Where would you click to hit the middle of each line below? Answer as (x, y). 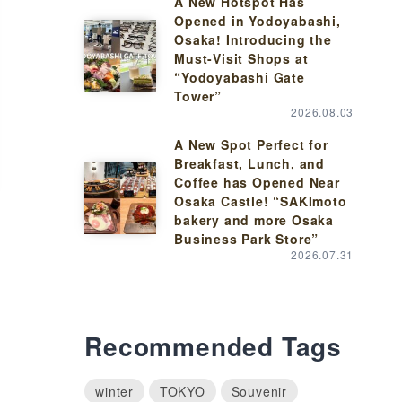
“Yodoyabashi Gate (240, 77)
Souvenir (259, 391)
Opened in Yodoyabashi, (258, 21)
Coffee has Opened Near (257, 182)
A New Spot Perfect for (251, 144)
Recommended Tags (214, 346)
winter (115, 391)
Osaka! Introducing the (253, 39)
